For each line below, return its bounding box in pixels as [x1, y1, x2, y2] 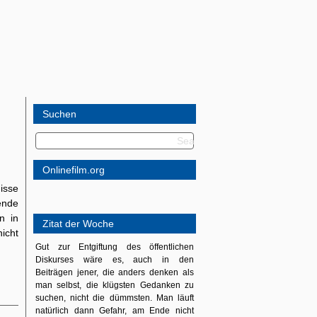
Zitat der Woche [42, 218, 114, 229]
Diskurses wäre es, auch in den [35, 255, 194, 265]
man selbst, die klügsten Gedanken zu [35, 280, 194, 290]
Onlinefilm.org [42, 164, 105, 175]
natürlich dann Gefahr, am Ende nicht [35, 306, 194, 316]
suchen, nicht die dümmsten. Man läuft [35, 293, 194, 303]
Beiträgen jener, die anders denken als [35, 267, 194, 277]
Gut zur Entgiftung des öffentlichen [35, 242, 194, 252]
